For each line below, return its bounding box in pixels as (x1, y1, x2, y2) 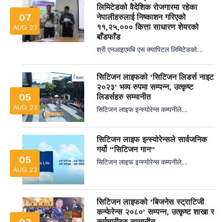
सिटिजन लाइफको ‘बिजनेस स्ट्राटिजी (97, 197, 204, 207)
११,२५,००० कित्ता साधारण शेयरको (97, 22, 199, 32)
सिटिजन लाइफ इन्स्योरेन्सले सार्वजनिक (97, 134, 207, 144)
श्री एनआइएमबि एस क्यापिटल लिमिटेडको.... (97, 44, 203, 54)
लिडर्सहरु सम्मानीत (97, 92, 151, 102)
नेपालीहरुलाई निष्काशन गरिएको (97, 12, 186, 22)
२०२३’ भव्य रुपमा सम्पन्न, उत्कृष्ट (97, 82, 193, 92)
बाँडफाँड (97, 32, 120, 42)
